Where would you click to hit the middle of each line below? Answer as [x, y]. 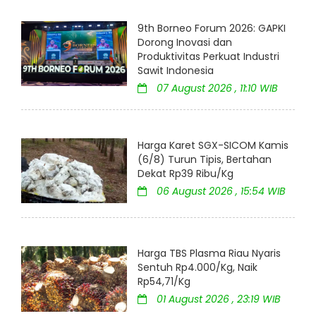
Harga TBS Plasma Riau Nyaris [209, 254]
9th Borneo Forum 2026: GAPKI [212, 28]
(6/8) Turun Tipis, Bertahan [205, 159]
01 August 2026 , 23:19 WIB [217, 299]
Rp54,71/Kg [164, 282]
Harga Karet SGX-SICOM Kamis [213, 145]
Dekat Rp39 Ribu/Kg [186, 173]
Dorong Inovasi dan [185, 42]
